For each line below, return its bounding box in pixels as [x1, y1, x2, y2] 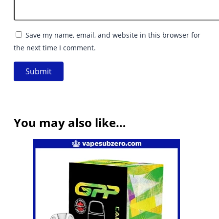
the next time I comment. [14, 43, 96, 53]
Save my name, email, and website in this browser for [25, 30, 200, 40]
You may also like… [14, 114, 126, 131]
